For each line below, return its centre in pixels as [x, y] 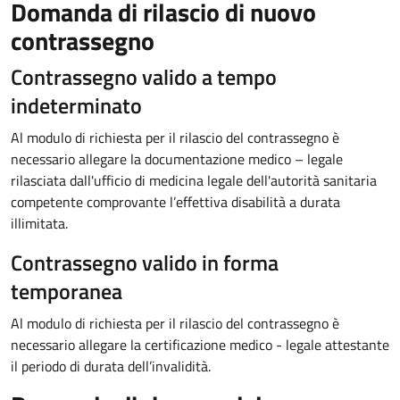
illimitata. [39, 223]
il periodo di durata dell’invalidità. [111, 366]
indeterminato [76, 105]
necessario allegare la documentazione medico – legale [177, 159]
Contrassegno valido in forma [145, 262]
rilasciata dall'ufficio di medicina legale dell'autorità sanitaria [194, 180]
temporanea [67, 291]
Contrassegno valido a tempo [144, 77]
